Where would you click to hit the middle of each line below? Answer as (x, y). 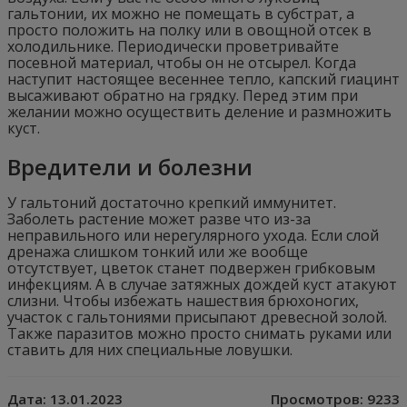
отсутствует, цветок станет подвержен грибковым (191, 268)
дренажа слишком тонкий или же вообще (158, 252)
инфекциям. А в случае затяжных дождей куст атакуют (202, 285)
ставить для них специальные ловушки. (150, 350)
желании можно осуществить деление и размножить (199, 112)
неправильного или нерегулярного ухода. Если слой (193, 236)
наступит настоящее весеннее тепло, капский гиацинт (203, 79)
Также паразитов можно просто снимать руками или (199, 334)
